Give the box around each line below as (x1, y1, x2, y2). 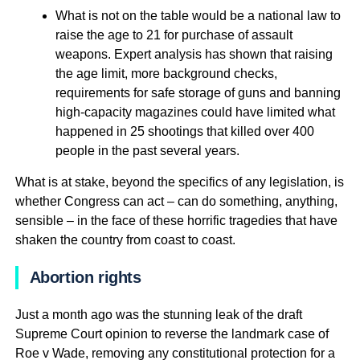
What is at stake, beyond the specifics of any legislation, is (14, 174, 344, 189)
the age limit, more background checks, (55, 66, 277, 80)
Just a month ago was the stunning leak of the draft (14, 307, 302, 321)
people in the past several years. (55, 143, 239, 157)
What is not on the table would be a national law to (55, 8, 341, 22)
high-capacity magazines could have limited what (55, 104, 335, 119)
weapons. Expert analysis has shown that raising (55, 47, 333, 61)
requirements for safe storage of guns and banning (55, 85, 341, 100)
